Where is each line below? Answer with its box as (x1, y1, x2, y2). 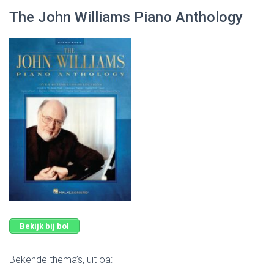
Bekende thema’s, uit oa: (9, 254, 113, 266)
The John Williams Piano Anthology (9, 9, 243, 26)
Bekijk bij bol (20, 221, 69, 231)
